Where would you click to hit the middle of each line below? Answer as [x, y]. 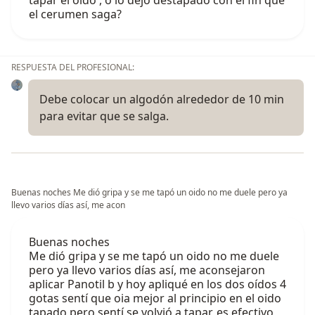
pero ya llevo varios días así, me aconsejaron [147, 270]
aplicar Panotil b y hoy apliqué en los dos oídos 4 [157, 284]
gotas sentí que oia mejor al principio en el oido [155, 298]
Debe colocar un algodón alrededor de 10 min [162, 99]
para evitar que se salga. [104, 116]
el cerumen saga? [75, 14]
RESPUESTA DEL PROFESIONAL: [73, 67]
